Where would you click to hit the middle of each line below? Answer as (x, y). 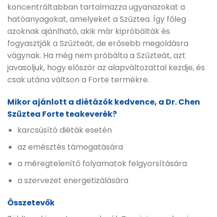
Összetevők (31, 202)
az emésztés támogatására (70, 147)
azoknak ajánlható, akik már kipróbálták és (89, 31)
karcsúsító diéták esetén (64, 130)
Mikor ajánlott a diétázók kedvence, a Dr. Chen (104, 102)
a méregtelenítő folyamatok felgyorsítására (102, 164)
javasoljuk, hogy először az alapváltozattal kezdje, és (106, 68)
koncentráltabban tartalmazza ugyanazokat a (96, 7)
